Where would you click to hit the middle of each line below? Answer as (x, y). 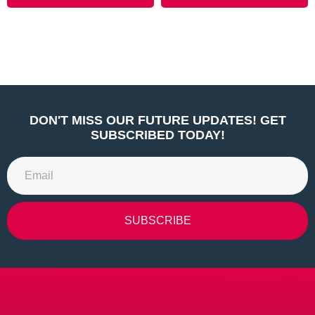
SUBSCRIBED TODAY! (157, 135)
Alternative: (35, 247)
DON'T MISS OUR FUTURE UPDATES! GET (157, 121)
